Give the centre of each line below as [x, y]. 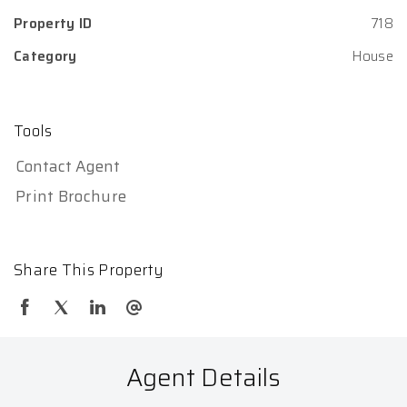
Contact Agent [68, 166]
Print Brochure [71, 196]
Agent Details [203, 377]
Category [45, 56]
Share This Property [89, 270]
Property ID [53, 23]
